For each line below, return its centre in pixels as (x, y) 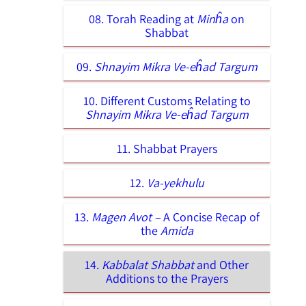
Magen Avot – (127, 217)
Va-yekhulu (175, 183)
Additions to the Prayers (167, 279)
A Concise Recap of (211, 217)
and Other (221, 265)
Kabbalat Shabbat (148, 265)
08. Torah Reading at (143, 19)
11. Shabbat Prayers (167, 149)
